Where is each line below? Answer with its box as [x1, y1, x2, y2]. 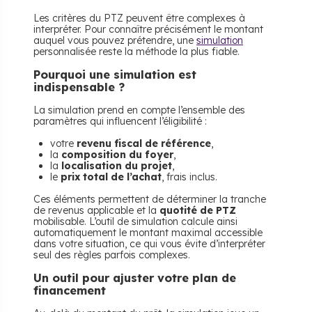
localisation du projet [61, 159, 172, 172]
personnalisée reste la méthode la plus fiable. [33, 45, 240, 58]
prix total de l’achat [61, 171, 162, 183]
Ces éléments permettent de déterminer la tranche [33, 193, 266, 205]
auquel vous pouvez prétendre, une [33, 34, 196, 47]
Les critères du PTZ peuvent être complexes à [33, 12, 245, 24]
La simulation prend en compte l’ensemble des [33, 104, 245, 116]
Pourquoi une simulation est [33, 68, 196, 81]
